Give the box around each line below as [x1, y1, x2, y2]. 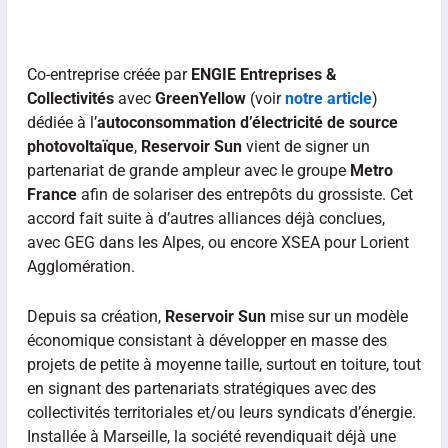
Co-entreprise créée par [26, 65, 191, 84]
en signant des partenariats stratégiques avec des [26, 378, 376, 398]
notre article [284, 89, 372, 108]
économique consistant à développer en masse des [26, 330, 387, 350]
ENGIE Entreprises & [190, 65, 337, 84]
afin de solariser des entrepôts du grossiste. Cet [76, 185, 413, 204]
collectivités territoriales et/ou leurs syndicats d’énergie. [26, 402, 416, 422]
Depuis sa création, [26, 306, 165, 326]
